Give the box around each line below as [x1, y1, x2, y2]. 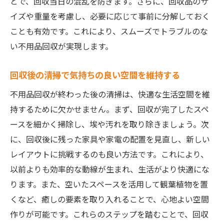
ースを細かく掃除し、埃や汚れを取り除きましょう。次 [10, 118, 209, 130]
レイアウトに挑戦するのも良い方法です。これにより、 [10, 148, 208, 160]
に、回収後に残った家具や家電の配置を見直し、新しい [10, 133, 210, 145]
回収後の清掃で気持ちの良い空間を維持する [10, 68, 180, 81]
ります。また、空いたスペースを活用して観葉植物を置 [10, 178, 208, 190]
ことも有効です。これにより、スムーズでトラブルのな [10, 25, 208, 37]
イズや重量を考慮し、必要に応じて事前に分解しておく [10, 10, 210, 22]
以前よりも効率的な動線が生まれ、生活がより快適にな [10, 163, 209, 175]
